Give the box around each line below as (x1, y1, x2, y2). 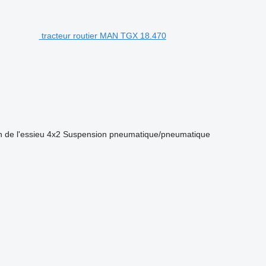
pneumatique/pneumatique (109, 129, 210, 139)
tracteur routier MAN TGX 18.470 (41, 31, 166, 40)
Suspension (62, 129, 107, 139)
